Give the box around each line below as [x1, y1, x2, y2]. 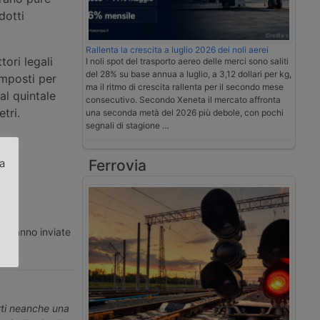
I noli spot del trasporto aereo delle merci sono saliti [86, 56, 289, 67]
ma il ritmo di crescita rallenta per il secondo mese [86, 81, 284, 93]
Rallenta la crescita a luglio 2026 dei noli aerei [86, 44, 269, 56]
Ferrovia [89, 156, 146, 175]
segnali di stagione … [86, 120, 169, 131]
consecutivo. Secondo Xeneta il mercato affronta [86, 94, 281, 106]
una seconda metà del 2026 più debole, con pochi [86, 107, 284, 119]
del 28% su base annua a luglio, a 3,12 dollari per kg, [86, 69, 291, 80]
